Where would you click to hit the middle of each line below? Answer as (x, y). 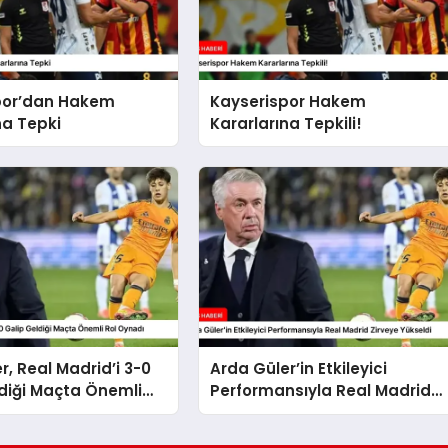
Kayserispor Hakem (288, 101)
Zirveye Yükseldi (274, 413)
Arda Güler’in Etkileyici (299, 369)
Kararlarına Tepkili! (286, 123)
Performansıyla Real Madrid (321, 391)
